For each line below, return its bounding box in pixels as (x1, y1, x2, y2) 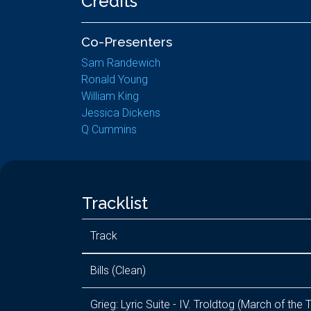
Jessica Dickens (81, 106, 160, 119)
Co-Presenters (81, 34, 172, 49)
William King (81, 90, 139, 103)
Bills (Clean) (90, 264, 146, 277)
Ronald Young (81, 73, 148, 86)
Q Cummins (81, 123, 137, 136)
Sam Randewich (81, 56, 160, 69)
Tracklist (82, 193, 148, 213)
